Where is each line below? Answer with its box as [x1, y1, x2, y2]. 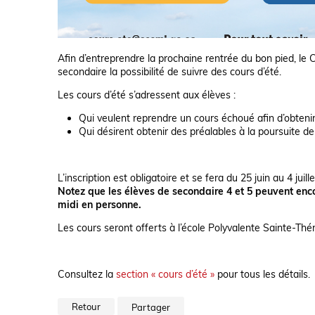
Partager [131, 302, 170, 314]
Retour [72, 300, 101, 312]
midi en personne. [58, 198, 141, 211]
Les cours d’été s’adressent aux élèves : [58, 88, 236, 101]
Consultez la [58, 267, 116, 281]
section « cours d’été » [116, 267, 214, 281]
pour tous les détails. [214, 267, 310, 281]
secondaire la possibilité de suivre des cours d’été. [58, 65, 281, 78]
